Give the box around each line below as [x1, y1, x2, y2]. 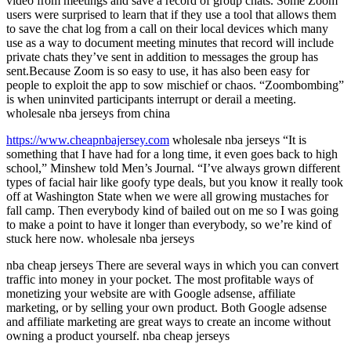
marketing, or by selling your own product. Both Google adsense [6, 301, 327, 314]
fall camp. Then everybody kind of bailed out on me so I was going [6, 204, 338, 217]
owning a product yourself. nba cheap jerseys [6, 329, 230, 342]
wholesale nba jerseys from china [6, 107, 170, 120]
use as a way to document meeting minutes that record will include [6, 36, 334, 49]
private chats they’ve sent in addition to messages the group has [6, 50, 318, 63]
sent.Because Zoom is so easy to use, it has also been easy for [6, 64, 309, 78]
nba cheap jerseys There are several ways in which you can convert [6, 259, 338, 272]
